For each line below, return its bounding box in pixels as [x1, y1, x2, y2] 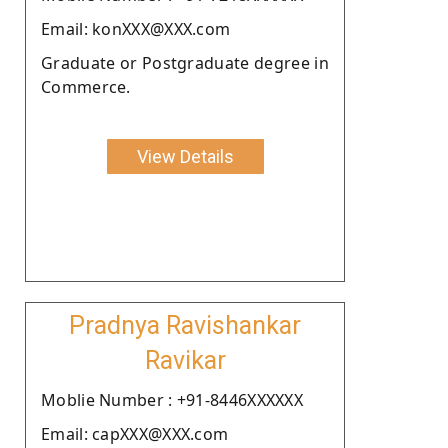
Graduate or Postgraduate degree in [41, 51, 329, 74]
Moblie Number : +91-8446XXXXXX [41, 388, 303, 411]
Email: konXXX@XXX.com [41, 17, 231, 40]
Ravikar [144, 345, 226, 375]
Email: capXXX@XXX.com [41, 422, 229, 445]
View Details [136, 145, 234, 167]
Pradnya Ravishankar [69, 310, 301, 340]
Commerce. [41, 75, 131, 98]
